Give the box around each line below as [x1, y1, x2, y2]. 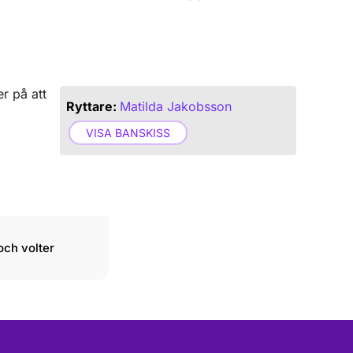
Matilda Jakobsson [120, 98, 232, 114]
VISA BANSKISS [85, 126, 170, 139]
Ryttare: [66, 98, 117, 114]
